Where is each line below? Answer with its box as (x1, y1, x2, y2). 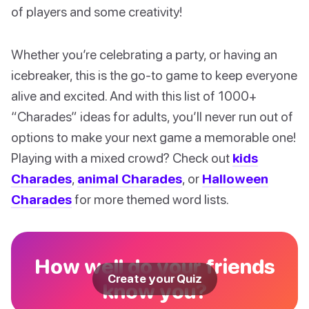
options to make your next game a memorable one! (11, 129, 296, 146)
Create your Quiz (107, 272, 202, 286)
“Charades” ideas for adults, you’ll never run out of (11, 108, 293, 125)
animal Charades (77, 170, 182, 187)
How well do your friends (34, 254, 275, 279)
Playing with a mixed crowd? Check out (11, 150, 232, 166)
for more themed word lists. (72, 191, 229, 208)
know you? (102, 279, 207, 303)
